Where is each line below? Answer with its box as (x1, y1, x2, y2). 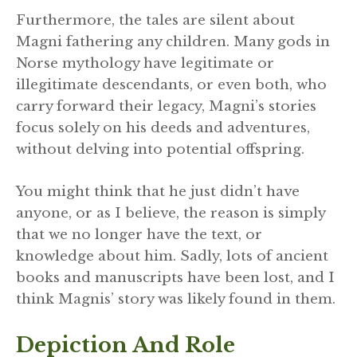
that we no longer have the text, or (16, 226, 262, 243)
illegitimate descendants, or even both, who (16, 76, 327, 94)
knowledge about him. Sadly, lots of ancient (16, 247, 328, 265)
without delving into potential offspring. (16, 141, 304, 159)
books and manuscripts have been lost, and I (16, 269, 335, 286)
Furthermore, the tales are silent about (16, 12, 295, 29)
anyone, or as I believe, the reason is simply (16, 204, 325, 222)
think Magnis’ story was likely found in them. (16, 290, 335, 308)
